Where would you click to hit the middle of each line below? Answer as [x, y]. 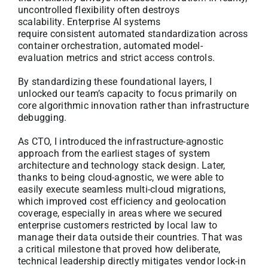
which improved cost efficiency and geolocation [122, 201]
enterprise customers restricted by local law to [118, 225]
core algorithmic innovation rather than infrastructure [133, 105]
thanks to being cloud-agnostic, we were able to [121, 177]
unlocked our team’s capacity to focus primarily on [127, 93]
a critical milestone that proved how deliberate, [119, 249]
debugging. [44, 117]
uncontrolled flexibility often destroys [99, 10]
